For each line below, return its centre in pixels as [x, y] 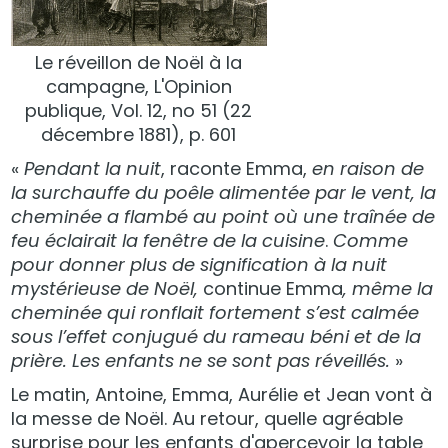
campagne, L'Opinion [138, 86]
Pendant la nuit [93, 168]
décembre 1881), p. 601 [139, 134]
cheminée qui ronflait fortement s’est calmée [215, 312]
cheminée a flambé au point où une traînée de [223, 216]
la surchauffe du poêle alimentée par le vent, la [224, 192]
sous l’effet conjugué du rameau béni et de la [216, 336]
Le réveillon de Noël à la [139, 62]
